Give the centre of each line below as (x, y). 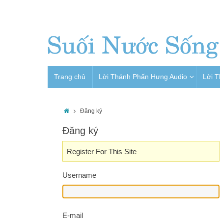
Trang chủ (70, 77)
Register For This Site (101, 151)
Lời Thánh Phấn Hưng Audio (143, 77)
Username (79, 175)
